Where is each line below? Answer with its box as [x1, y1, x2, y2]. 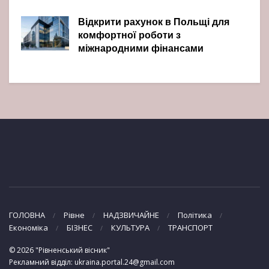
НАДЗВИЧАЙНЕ [103, 209, 159, 220]
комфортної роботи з [78, 28, 181, 44]
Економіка [9, 222, 48, 233]
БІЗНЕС [67, 222, 92, 233]
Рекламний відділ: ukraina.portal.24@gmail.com [9, 256, 175, 267]
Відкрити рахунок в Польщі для [78, 15, 229, 31]
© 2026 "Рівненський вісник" [9, 244, 110, 255]
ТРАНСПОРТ [168, 222, 213, 233]
